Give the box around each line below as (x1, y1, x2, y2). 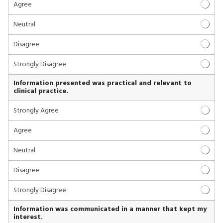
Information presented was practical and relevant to (13, 77, 192, 89)
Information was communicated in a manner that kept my (13, 203, 207, 215)
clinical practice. (13, 85, 68, 97)
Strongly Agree (13, 105, 59, 116)
